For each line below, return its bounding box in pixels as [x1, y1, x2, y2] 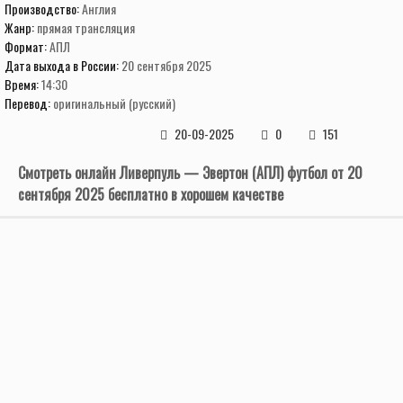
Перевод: [4, 94, 53, 112]
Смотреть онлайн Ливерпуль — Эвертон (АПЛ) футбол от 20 [18, 162, 363, 184]
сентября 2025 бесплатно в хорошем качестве [18, 184, 283, 205]
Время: [4, 75, 41, 94]
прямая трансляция [37, 18, 135, 37]
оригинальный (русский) [53, 94, 175, 112]
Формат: [4, 37, 49, 56]
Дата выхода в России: [4, 56, 121, 75]
